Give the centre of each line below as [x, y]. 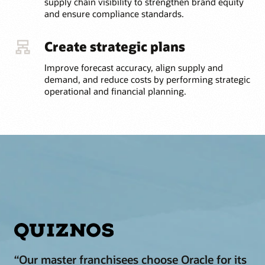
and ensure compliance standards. [114, 13]
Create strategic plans [114, 46]
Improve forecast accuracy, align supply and [133, 67]
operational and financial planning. [115, 91]
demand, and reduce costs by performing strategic [147, 79]
